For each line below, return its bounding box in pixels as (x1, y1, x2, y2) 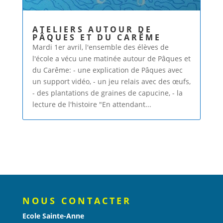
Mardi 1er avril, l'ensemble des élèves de (32, 42, 169, 52)
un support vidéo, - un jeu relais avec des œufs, (32, 77, 191, 87)
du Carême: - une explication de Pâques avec (32, 65, 183, 75)
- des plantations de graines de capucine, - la (32, 88, 183, 98)
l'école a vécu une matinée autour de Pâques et (32, 54, 191, 64)
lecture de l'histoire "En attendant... (32, 100, 151, 110)
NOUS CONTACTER (22, 195, 131, 207)
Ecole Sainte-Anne (22, 211, 84, 221)
